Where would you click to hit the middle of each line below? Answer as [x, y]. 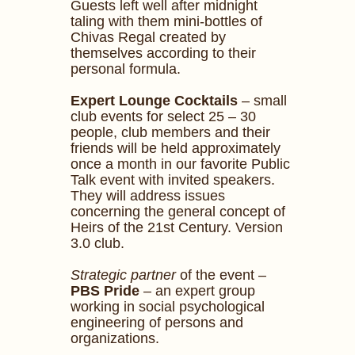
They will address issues [148, 196]
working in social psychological [168, 307]
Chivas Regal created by [148, 37]
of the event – [221, 275]
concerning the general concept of [178, 212]
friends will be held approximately [176, 148]
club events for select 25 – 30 [163, 116]
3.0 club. [97, 243]
